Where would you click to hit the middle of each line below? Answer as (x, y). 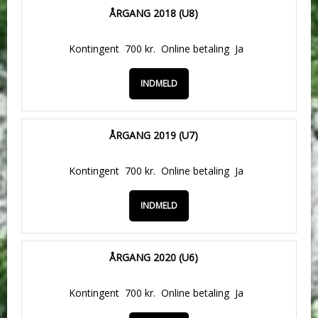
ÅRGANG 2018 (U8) (153, 13)
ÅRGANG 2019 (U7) (153, 135)
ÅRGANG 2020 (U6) (153, 257)
